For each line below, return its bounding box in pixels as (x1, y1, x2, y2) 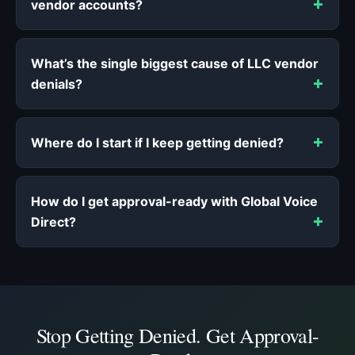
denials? (31, 75, 82, 92)
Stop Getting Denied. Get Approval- (36, 321, 319, 349)
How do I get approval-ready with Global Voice (31, 193, 318, 209)
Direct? (31, 213, 76, 230)
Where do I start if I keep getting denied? (31, 134, 284, 151)
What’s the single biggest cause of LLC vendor (31, 55, 319, 71)
